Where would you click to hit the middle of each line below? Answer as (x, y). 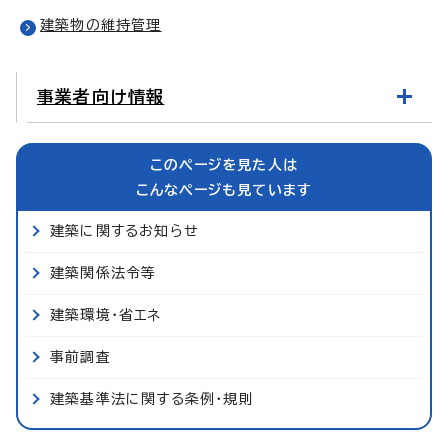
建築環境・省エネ (106, 314)
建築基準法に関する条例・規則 (152, 398)
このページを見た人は (224, 164)
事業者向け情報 (101, 96)
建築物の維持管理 (101, 24)
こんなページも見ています (224, 189)
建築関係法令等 (103, 272)
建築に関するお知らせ (124, 230)
